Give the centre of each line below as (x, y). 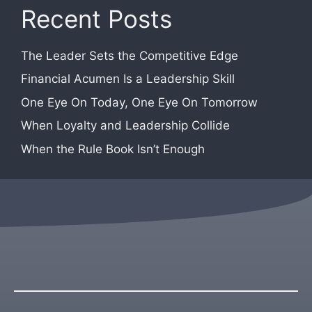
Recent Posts (96, 18)
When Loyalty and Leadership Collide (125, 125)
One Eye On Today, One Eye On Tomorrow (139, 102)
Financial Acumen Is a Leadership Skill (128, 79)
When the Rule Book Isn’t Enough (113, 149)
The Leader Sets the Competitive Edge (130, 55)
